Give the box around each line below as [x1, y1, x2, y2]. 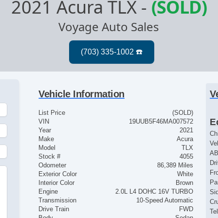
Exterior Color [38, 170, 77, 178]
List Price [38, 109, 66, 117]
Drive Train [38, 205, 70, 213]
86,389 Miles [157, 162, 193, 169]
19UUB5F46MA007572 [128, 118, 193, 126]
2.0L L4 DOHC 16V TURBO [115, 188, 193, 196]
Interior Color [38, 179, 75, 187]
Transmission [38, 197, 77, 204]
